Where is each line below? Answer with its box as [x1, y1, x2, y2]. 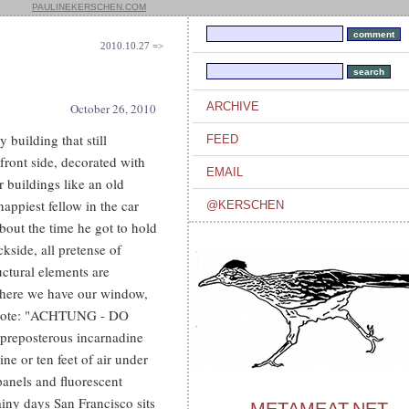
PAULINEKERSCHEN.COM [32, 2, 146, 12]
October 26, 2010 [70, 100, 156, 117]
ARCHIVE [206, 100, 259, 113]
